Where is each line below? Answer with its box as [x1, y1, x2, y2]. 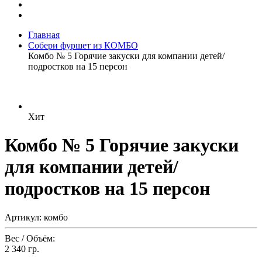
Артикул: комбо [5, 212, 68, 222]
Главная [28, 30, 60, 40]
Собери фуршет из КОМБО [28, 40, 138, 50]
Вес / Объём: [5, 233, 55, 243]
